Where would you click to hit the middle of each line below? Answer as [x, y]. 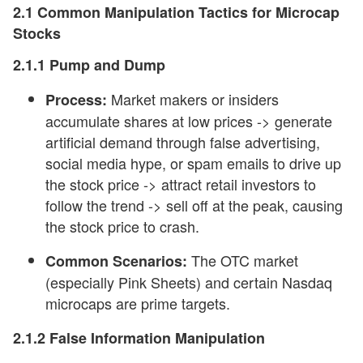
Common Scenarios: [116, 261]
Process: [76, 100]
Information [131, 338]
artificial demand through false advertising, [183, 142]
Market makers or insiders [193, 99]
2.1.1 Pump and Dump [89, 65]
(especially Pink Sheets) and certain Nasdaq [189, 282]
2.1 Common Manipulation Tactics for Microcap [176, 12]
